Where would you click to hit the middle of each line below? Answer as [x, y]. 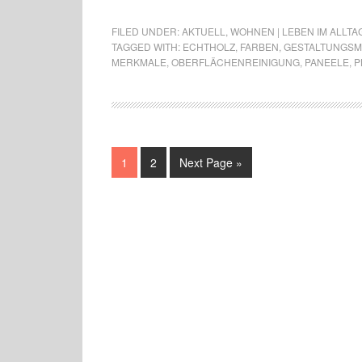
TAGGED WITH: [147, 46]
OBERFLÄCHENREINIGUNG [236, 62]
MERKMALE [139, 62]
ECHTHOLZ [209, 46]
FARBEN [259, 46]
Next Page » [211, 162]
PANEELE [327, 62]
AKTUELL [204, 31]
